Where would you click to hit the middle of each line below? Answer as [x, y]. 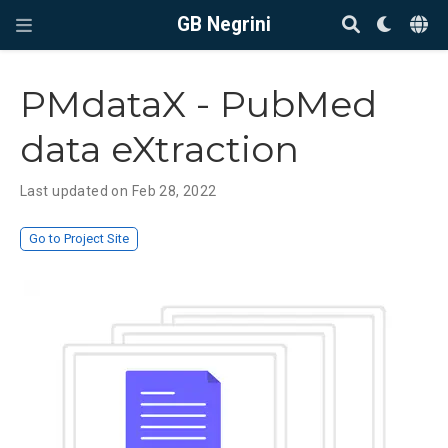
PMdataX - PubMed [198, 104]
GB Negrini [224, 24]
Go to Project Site [79, 239]
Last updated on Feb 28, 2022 [118, 191]
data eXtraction [159, 149]
